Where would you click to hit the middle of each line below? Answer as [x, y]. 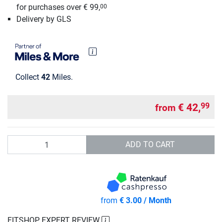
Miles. [61, 77]
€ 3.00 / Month [145, 201]
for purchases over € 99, [58, 7]
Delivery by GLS [44, 19]
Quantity [22, 141]
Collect [28, 77]
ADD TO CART [150, 145]
